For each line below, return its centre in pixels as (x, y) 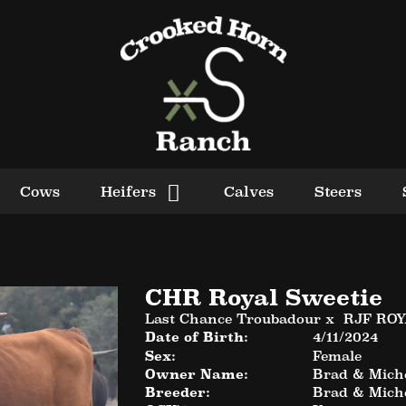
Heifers (128, 191)
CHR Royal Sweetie (263, 298)
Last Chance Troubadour (232, 319)
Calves (249, 191)
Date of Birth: (196, 337)
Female (337, 356)
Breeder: (177, 392)
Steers (338, 191)
